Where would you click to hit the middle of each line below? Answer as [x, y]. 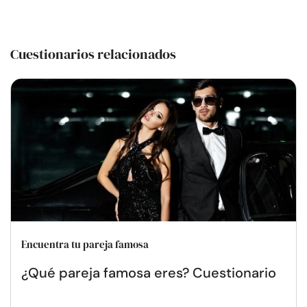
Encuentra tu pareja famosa [85, 244]
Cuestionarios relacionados [93, 54]
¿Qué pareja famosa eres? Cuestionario [149, 272]
